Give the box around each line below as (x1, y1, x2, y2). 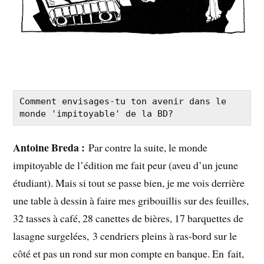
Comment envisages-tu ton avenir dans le (19, 95, 227, 107)
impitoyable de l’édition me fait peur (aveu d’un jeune (13, 158, 239, 173)
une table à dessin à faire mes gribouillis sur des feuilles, (13, 193, 249, 208)
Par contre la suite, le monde (88, 140, 208, 155)
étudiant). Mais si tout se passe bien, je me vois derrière (13, 176, 245, 190)
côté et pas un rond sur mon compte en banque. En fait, (13, 246, 245, 261)
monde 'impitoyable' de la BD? (19, 108, 174, 119)
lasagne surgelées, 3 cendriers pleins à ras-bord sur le (13, 229, 237, 243)
